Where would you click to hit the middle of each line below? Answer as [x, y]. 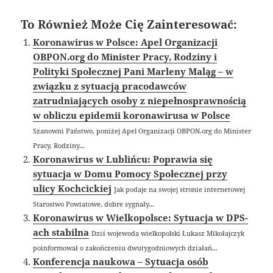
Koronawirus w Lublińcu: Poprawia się [123, 159]
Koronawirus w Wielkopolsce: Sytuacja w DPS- [141, 218]
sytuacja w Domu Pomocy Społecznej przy [130, 174]
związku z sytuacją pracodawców [110, 86]
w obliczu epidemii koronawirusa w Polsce [132, 115]
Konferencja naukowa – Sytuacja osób [121, 262]
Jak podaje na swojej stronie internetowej [180, 190]
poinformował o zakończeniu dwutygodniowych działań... [126, 248]
